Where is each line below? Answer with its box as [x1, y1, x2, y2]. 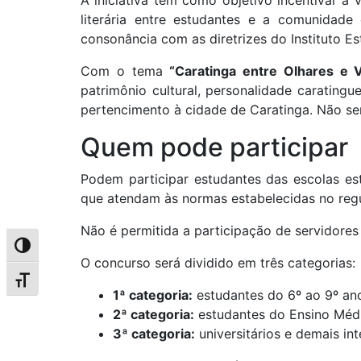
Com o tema [81, 63, 170, 80]
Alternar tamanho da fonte [6, 275, 167, 292]
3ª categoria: [113, 326, 195, 342]
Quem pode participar [81, 131, 348, 164]
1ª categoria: [113, 287, 193, 304]
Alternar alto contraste [6, 241, 143, 258]
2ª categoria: [113, 306, 194, 323]
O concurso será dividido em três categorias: [81, 255, 355, 272]
